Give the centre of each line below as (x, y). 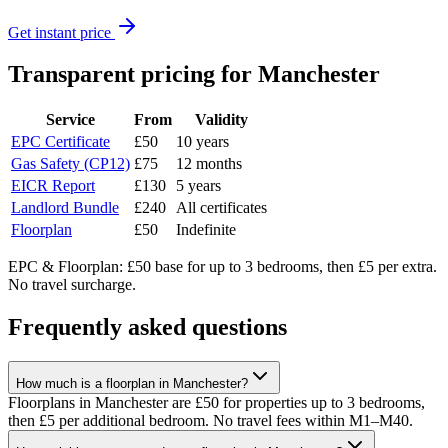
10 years (202, 142)
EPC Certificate (60, 142)
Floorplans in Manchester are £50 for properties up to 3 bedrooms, (216, 403)
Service (70, 120)
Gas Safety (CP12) (70, 164)
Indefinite (206, 230)
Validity (221, 120)
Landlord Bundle (65, 208)
